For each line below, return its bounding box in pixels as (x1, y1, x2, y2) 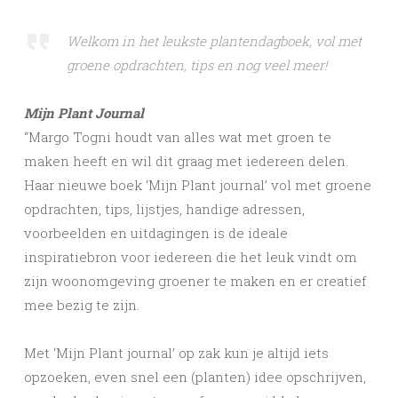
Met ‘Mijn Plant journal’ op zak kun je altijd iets (24, 344, 329, 362)
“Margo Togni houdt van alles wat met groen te (24, 128, 331, 147)
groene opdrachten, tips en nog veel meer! (67, 56, 327, 75)
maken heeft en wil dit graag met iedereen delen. (24, 152, 348, 171)
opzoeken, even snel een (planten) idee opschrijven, (24, 368, 366, 386)
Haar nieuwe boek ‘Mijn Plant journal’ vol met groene (24, 176, 371, 195)
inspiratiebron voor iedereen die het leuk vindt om (24, 248, 357, 267)
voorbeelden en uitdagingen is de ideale (24, 224, 288, 243)
